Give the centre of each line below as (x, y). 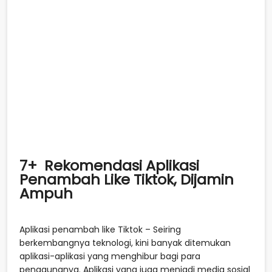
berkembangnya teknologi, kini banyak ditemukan (125, 243)
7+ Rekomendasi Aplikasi (109, 166)
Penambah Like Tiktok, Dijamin (127, 180)
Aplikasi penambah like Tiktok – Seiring (100, 229)
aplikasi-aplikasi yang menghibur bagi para (110, 256)
